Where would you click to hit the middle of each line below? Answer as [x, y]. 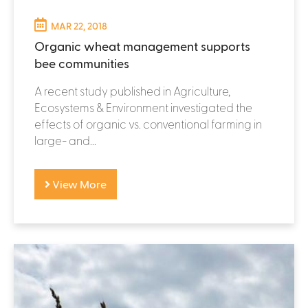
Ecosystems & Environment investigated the [143, 107]
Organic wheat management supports [142, 45]
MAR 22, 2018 [79, 25]
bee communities [82, 63]
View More [78, 184]
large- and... [65, 140]
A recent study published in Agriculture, [132, 90]
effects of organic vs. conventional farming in [148, 123]
